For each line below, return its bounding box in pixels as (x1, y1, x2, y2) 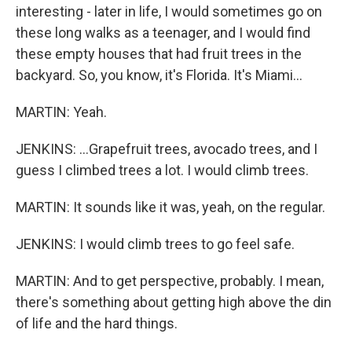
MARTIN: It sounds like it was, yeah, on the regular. (16, 199, 325, 215)
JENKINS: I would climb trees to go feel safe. (16, 236, 295, 252)
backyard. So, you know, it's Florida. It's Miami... (16, 67, 302, 83)
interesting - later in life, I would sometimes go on (16, 3, 322, 20)
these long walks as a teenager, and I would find (16, 24, 310, 41)
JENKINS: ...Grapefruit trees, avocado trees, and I (16, 141, 317, 157)
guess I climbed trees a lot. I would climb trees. (16, 162, 309, 178)
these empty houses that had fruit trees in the (16, 46, 302, 62)
